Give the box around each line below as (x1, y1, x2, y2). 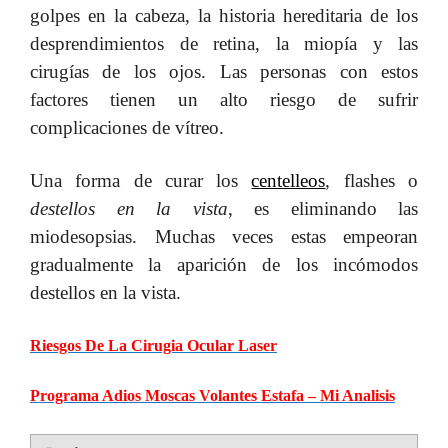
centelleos (251, 170, 326, 192)
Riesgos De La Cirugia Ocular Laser (30, 336, 277, 354)
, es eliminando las (227, 198, 418, 220)
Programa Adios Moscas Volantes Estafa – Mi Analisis (30, 387, 395, 405)
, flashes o (325, 170, 419, 192)
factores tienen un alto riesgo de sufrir (30, 88, 418, 110)
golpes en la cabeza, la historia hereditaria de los (30, 4, 418, 26)
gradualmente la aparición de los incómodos (30, 254, 418, 276)
